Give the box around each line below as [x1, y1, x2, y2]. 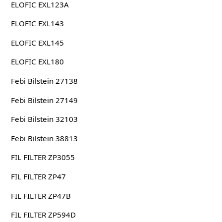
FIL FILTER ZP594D [10, 210, 76, 220]
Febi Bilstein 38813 [10, 133, 78, 143]
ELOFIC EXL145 [10, 37, 64, 48]
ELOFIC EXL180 [10, 56, 64, 67]
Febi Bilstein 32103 [10, 114, 78, 124]
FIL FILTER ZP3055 [10, 152, 75, 163]
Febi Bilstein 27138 [10, 76, 78, 86]
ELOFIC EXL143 [10, 18, 64, 29]
